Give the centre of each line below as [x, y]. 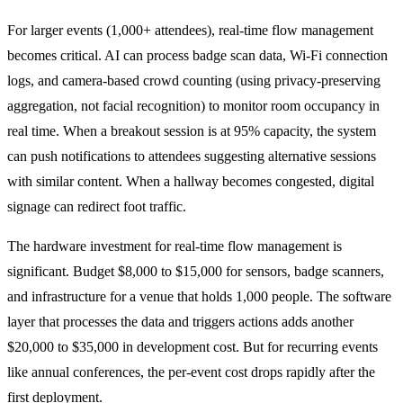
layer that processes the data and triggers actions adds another [180, 322]
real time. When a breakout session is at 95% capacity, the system [192, 131]
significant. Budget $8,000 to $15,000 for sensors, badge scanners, [196, 272]
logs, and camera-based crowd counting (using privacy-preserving [194, 81]
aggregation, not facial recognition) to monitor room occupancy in [193, 106]
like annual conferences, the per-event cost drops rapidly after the [191, 372]
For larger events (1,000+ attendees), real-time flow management [190, 31]
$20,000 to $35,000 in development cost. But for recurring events [193, 347]
